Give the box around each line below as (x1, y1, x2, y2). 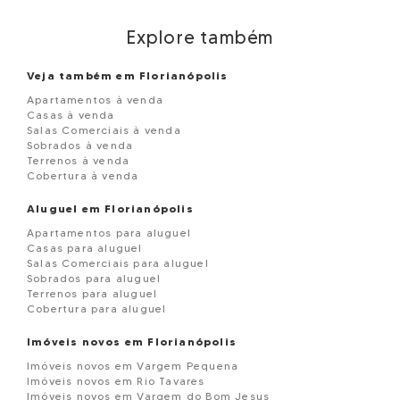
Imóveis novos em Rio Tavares (27, 374, 205, 387)
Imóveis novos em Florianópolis (27, 335, 237, 348)
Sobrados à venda (27, 138, 134, 152)
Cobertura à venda (27, 169, 139, 182)
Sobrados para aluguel (27, 271, 162, 285)
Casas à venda (27, 108, 115, 121)
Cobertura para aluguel (27, 302, 167, 315)
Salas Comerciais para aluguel (27, 256, 209, 270)
